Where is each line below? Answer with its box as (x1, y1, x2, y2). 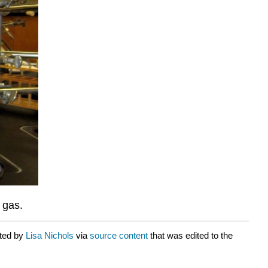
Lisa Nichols (26, 230, 74, 240)
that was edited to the (148, 230, 233, 240)
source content (90, 230, 148, 240)
